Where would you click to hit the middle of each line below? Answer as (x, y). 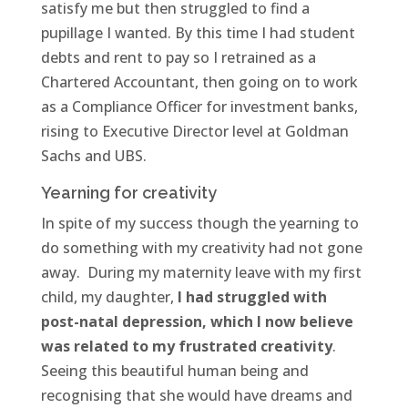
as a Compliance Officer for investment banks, (199, 107)
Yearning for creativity (128, 193)
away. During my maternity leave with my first (201, 273)
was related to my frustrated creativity (186, 347)
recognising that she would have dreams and (196, 396)
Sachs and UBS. (93, 156)
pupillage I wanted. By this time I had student (198, 33)
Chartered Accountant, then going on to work (199, 82)
